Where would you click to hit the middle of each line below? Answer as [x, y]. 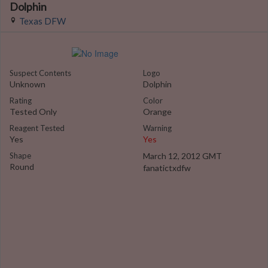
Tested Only [33, 112]
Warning [157, 128]
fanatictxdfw [167, 168]
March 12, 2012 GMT [182, 156]
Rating [21, 100]
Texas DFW [42, 21]
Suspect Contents [40, 73]
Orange [157, 112]
